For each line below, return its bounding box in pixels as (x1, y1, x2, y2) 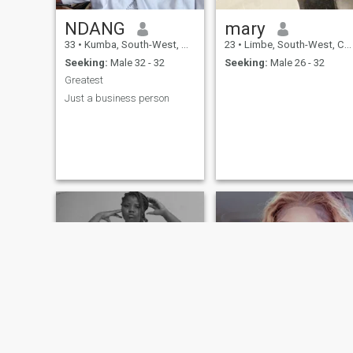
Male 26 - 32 (267, 56, 325, 69)
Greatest (64, 74, 103, 87)
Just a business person (64, 91, 169, 104)
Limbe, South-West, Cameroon (241, 39, 344, 51)
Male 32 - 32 (107, 56, 165, 69)
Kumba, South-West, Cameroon (81, 39, 181, 51)
